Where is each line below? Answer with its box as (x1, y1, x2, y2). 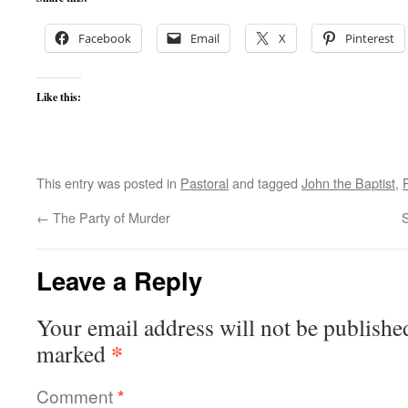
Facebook (78, 30, 131, 46)
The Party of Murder (49, 208, 170, 227)
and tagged (229, 173, 301, 192)
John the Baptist (301, 173, 395, 192)
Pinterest (345, 30, 394, 46)
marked (36, 338, 111, 369)
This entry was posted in (36, 173, 180, 192)
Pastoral (180, 173, 229, 192)
